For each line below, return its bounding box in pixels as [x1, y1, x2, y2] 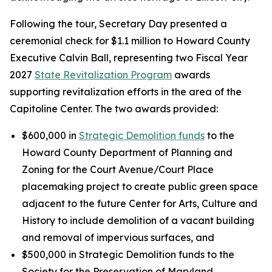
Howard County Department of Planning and [22, 146, 233, 158]
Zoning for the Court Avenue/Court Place [22, 163, 214, 175]
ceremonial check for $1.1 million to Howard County [10, 35, 250, 47]
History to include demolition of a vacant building [22, 214, 254, 226]
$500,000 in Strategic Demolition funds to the [22, 248, 234, 260]
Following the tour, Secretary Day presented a [10, 18, 227, 30]
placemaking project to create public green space [22, 180, 258, 192]
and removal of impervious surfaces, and [22, 231, 214, 243]
